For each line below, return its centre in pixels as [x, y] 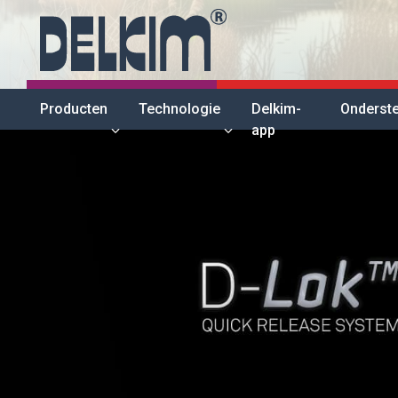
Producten [74, 109]
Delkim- [276, 109]
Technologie [179, 109]
